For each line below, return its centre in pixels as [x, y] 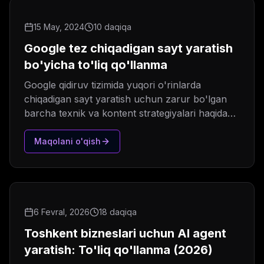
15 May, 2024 [59, 27]
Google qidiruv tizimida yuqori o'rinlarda [113, 85]
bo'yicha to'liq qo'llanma [96, 65]
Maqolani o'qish [67, 141]
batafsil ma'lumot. [64, 128]
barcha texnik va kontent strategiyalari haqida [126, 113]
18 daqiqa [118, 212]
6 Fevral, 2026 [62, 212]
